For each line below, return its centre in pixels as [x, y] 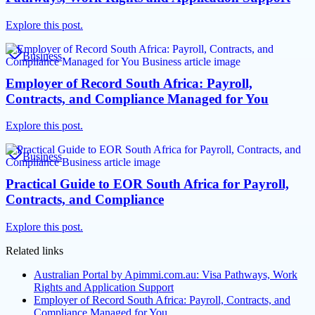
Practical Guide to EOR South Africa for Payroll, [147, 184]
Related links [34, 250]
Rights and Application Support [104, 287]
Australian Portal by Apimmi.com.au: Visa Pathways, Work [166, 274]
